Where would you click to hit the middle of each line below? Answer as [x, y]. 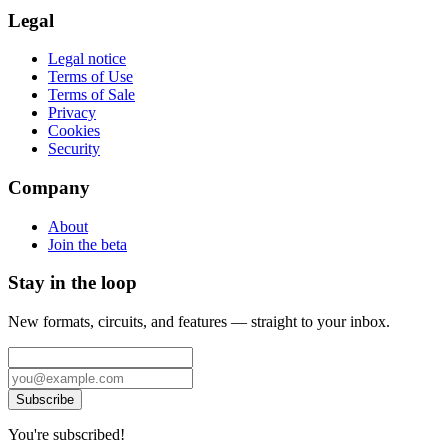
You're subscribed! [66, 435]
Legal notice [87, 59]
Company [49, 187]
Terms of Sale [91, 95]
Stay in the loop [72, 283]
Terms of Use [90, 77]
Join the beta [87, 244]
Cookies [74, 131]
